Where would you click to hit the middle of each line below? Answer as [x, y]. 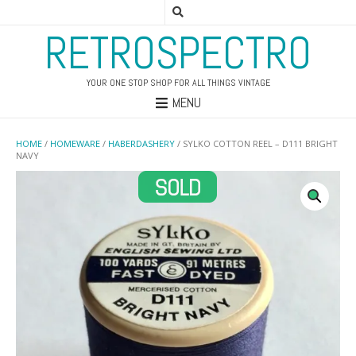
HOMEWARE [75, 144]
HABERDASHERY [141, 144]
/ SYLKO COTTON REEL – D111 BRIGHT [256, 144]
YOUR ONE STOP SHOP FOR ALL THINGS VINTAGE [178, 83]
